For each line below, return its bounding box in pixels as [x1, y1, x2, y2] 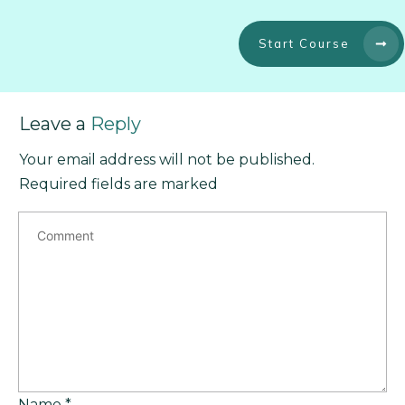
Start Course [259, 36, 350, 51]
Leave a [19, 113, 90, 135]
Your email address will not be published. [19, 151, 315, 168]
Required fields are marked [19, 175, 218, 193]
